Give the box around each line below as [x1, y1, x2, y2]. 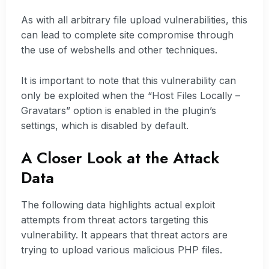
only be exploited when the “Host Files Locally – [21, 89, 240, 101]
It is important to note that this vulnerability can [21, 74, 236, 86]
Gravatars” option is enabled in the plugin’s [21, 104, 216, 116]
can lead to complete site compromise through [21, 29, 234, 41]
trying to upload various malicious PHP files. [21, 244, 222, 256]
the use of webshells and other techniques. [21, 44, 217, 56]
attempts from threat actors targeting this [21, 214, 208, 226]
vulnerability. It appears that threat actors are [21, 229, 228, 241]
